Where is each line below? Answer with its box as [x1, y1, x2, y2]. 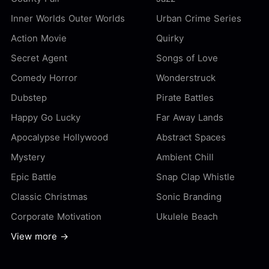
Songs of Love [156, 52, 218, 64]
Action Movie [11, 32, 67, 44]
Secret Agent [11, 52, 67, 64]
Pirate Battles [156, 91, 214, 103]
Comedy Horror [11, 71, 77, 83]
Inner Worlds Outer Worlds [11, 12, 125, 24]
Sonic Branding [156, 190, 222, 202]
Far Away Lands [156, 111, 223, 123]
